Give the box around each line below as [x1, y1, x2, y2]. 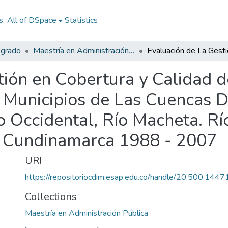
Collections [25, 190, 77, 204]
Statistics [64, 15, 98, 26]
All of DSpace [7, 15, 56, 26]
